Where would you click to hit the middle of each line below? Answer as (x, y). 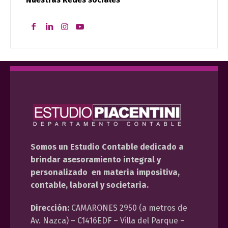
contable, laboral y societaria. (90, 185)
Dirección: (50, 208)
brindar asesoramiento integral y (96, 160)
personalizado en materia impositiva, (105, 172)
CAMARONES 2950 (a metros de (128, 208)
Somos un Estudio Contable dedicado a (107, 147)
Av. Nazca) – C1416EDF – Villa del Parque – (108, 221)
